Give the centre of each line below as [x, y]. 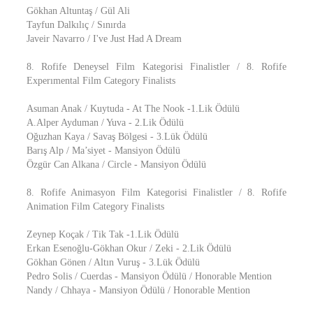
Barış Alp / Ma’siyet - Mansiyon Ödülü [103, 151]
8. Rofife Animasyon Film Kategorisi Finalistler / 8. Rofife [156, 192]
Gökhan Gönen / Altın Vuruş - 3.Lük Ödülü [113, 262]
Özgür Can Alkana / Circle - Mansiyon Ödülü [116, 165]
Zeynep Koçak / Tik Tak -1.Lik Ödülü [103, 234]
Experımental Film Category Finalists [101, 81]
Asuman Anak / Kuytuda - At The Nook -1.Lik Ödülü [133, 109]
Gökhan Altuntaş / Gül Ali [78, 11]
